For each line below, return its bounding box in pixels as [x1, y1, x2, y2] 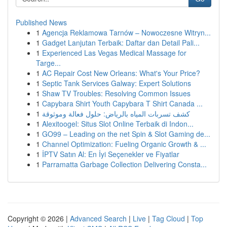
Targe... [36, 58, 61, 68]
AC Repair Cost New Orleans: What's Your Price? [42, 68, 200, 78]
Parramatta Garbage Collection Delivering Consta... [42, 159, 207, 169]
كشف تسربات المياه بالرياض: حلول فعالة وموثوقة [42, 108, 190, 119]
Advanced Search [70, 213, 127, 223]
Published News [16, 17, 67, 27]
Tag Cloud [152, 213, 185, 223]
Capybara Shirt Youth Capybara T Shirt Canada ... [42, 98, 203, 108]
